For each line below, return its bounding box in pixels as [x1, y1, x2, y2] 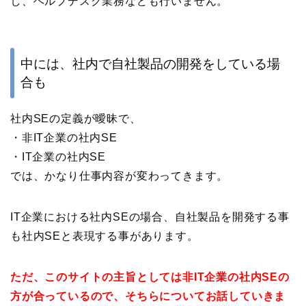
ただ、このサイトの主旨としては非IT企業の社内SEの [10, 271, 290, 283]
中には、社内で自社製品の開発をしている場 [20, 57, 280, 72]
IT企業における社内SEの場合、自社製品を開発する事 [10, 211, 290, 223]
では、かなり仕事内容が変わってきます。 [10, 170, 229, 182]
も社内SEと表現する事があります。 [10, 230, 199, 242]
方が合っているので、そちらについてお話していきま [10, 290, 286, 303]
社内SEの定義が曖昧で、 [10, 113, 141, 125]
